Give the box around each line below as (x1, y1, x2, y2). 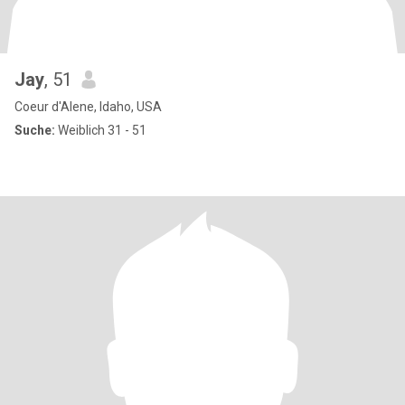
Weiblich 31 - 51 (55, 123, 146, 137)
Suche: (14, 123, 55, 137)
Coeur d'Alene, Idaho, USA (14, 99, 162, 114)
